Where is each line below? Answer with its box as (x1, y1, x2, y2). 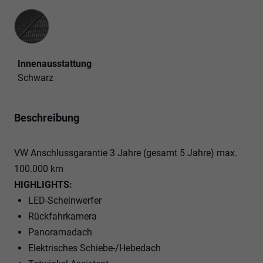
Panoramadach (28, 226, 92, 238)
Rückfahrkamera (28, 210, 97, 222)
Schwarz (18, 72, 53, 83)
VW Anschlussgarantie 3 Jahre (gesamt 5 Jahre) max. (14, 147, 237, 159)
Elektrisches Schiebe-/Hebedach (28, 242, 161, 254)
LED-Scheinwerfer (28, 194, 102, 206)
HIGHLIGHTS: (14, 178, 72, 190)
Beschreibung (14, 111, 79, 124)
